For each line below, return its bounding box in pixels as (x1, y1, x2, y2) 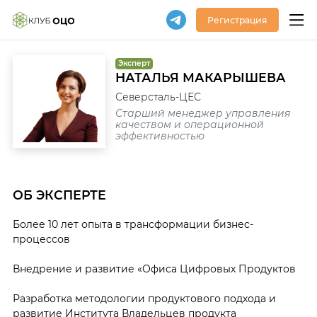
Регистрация (207, 14, 267, 25)
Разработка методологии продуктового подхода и (12, 292, 276, 306)
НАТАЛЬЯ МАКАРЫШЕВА (115, 70, 286, 85)
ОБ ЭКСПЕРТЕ (12, 188, 106, 203)
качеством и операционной (115, 117, 264, 131)
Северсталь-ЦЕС (115, 91, 201, 103)
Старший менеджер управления (115, 106, 291, 120)
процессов (12, 233, 70, 246)
